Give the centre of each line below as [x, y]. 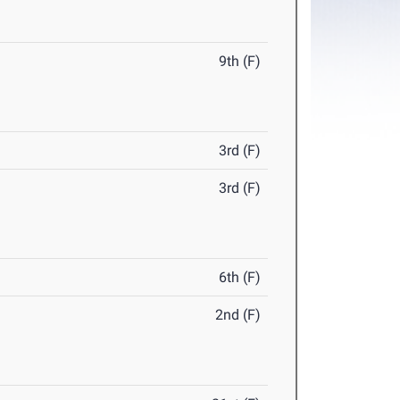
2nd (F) [238, 315]
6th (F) [240, 278]
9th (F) [240, 62]
